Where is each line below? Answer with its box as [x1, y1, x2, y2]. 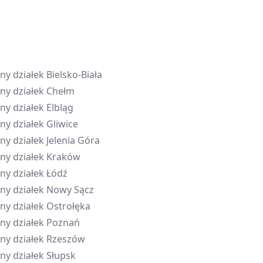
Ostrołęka [46, 200, 91, 213]
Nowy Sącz [46, 183, 95, 196]
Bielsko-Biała [46, 68, 103, 81]
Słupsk [46, 249, 76, 262]
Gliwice [46, 117, 79, 130]
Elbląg [46, 101, 74, 114]
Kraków [46, 150, 81, 163]
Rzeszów [46, 232, 86, 245]
